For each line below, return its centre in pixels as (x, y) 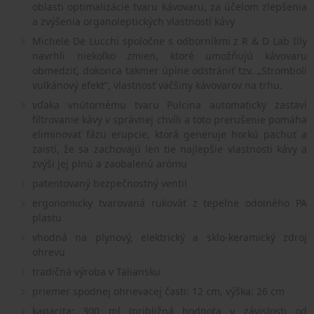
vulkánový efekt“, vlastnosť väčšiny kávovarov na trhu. (157, 86)
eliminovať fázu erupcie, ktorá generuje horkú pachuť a (170, 135)
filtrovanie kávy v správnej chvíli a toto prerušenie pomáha (170, 120)
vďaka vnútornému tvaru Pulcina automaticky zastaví (170, 105)
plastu (47, 218)
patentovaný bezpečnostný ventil (110, 184)
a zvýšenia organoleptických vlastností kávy (134, 22)
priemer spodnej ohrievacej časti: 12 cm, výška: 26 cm (158, 292)
